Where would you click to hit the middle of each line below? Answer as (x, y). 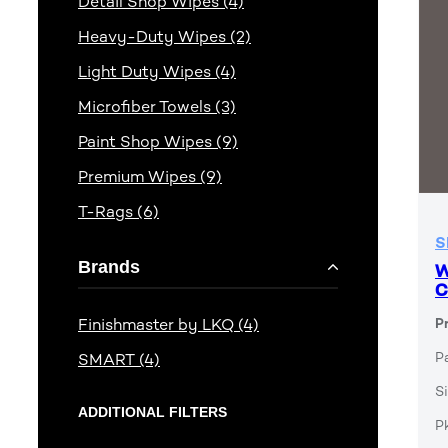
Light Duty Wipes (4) (157, 72)
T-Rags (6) (118, 212)
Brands (109, 267)
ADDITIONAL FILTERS (152, 412)
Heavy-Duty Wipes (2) (164, 37)
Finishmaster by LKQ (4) (168, 325)
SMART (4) (119, 360)
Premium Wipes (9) (150, 177)
